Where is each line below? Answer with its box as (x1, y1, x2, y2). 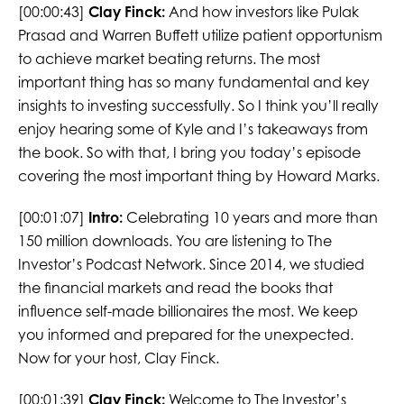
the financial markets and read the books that (17, 279, 333, 298)
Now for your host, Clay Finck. (17, 349, 219, 368)
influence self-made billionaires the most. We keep (17, 302, 358, 321)
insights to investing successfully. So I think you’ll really (17, 96, 379, 115)
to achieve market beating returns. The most (17, 50, 320, 69)
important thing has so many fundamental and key (17, 73, 370, 92)
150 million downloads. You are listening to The (17, 232, 332, 251)
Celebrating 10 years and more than (122, 208, 378, 227)
